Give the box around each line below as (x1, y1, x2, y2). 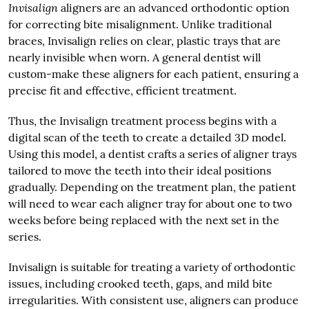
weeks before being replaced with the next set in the (8, 212, 279, 227)
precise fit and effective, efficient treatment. (8, 83, 237, 97)
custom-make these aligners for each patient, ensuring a (8, 66, 299, 81)
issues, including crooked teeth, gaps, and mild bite (8, 276, 272, 290)
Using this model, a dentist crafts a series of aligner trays (8, 146, 297, 161)
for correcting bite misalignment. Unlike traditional (8, 17, 272, 31)
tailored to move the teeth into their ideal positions (8, 163, 271, 177)
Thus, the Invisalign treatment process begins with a (8, 113, 277, 128)
